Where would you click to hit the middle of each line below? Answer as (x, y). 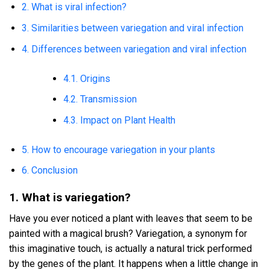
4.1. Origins (86, 78)
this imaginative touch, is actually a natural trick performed (130, 248)
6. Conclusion (49, 171)
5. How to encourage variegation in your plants (118, 149)
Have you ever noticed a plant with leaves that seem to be (131, 218)
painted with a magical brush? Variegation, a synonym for (128, 233)
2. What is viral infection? (74, 7)
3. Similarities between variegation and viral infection (132, 28)
